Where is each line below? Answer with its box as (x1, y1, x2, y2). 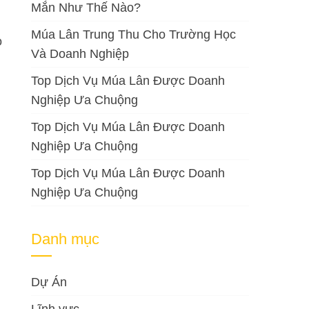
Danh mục (31, 230, 100, 248)
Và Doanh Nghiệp (31, 47, 130, 61)
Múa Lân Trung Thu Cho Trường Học (31, 28, 237, 41)
